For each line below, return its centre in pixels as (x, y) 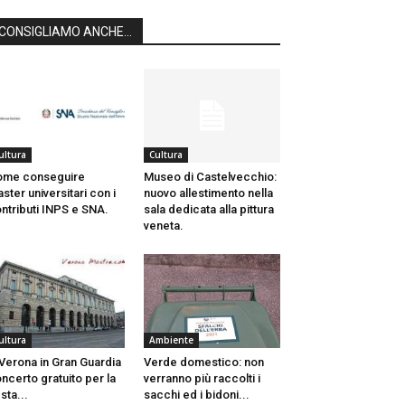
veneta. (163, 226)
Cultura (165, 155)
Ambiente (171, 340)
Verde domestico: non (203, 363)
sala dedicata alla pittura (208, 210)
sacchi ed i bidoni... (196, 395)
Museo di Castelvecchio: (210, 177)
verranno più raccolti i (202, 379)
